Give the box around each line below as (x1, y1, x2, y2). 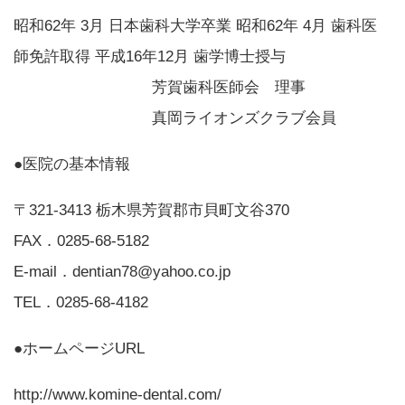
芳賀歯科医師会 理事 (14, 78, 306, 96)
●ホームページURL (14, 339, 145, 357)
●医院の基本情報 (14, 155, 130, 173)
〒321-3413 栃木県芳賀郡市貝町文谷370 (14, 201, 289, 219)
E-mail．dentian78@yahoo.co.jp (14, 262, 231, 280)
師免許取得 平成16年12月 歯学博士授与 (14, 47, 286, 65)
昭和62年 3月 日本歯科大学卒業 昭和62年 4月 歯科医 (14, 16, 377, 34)
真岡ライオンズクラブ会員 (14, 108, 336, 127)
